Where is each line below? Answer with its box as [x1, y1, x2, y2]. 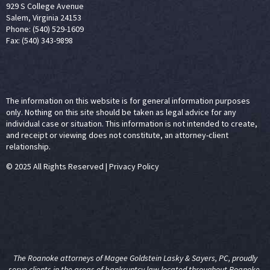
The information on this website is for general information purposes [6, 95, 250, 106]
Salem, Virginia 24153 [6, 12, 81, 24]
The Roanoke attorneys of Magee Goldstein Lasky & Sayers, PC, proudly [13, 252, 257, 263]
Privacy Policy [109, 160, 159, 172]
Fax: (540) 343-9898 [6, 35, 73, 46]
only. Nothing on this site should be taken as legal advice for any [6, 106, 236, 118]
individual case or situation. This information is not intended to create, [6, 118, 257, 129]
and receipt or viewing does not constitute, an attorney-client [6, 129, 228, 140]
